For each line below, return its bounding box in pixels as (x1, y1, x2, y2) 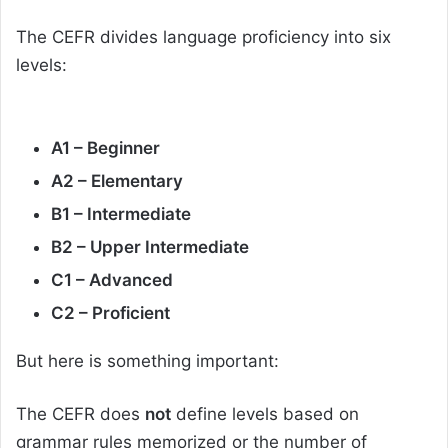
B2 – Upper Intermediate (51, 236, 249, 257)
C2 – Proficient (51, 302, 170, 323)
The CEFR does (16, 403, 145, 424)
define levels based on (171, 403, 359, 424)
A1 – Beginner (51, 137, 160, 158)
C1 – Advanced (51, 269, 173, 290)
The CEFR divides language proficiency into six (16, 27, 391, 48)
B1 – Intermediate (51, 203, 191, 224)
